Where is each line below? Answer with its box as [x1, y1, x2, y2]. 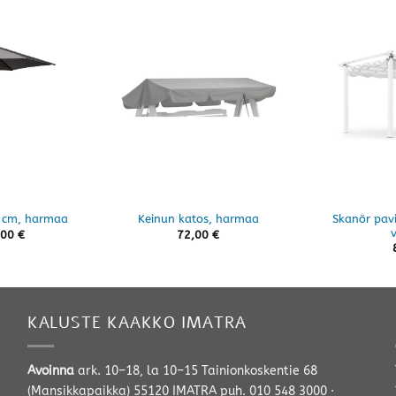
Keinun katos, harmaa [137, 212, 259, 226]
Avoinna [27, 362, 74, 378]
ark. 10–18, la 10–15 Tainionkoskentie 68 [73, 362, 317, 378]
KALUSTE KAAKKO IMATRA [27, 311, 247, 333]
